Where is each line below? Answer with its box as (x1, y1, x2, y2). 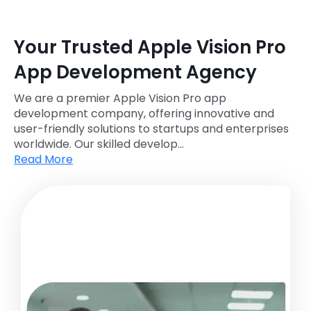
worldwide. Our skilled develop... (14, 136, 184, 153)
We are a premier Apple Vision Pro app (14, 90, 226, 107)
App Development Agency (14, 59, 257, 85)
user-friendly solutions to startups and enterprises (14, 121, 289, 137)
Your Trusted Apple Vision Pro (14, 34, 286, 60)
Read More (14, 151, 73, 168)
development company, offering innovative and (14, 106, 274, 122)
